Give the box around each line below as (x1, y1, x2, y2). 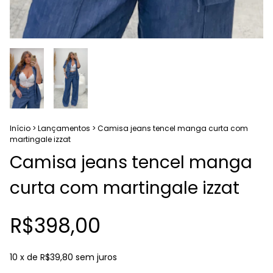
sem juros (76, 251, 117, 264)
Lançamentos (38, 123, 90, 134)
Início (10, 123, 30, 134)
